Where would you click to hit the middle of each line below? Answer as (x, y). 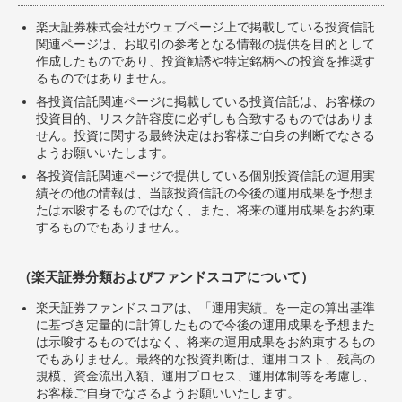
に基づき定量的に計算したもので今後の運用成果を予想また (205, 325)
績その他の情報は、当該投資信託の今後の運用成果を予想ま (205, 193)
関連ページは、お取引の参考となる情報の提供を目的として (205, 44)
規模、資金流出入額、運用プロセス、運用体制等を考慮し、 (205, 376)
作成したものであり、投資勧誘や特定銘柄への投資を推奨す (205, 61)
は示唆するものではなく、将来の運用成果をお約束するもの (205, 342)
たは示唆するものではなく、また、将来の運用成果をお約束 (205, 210)
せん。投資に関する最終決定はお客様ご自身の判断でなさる (205, 136)
